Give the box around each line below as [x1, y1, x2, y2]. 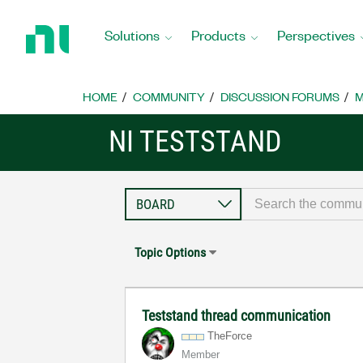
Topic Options [135, 245, 207, 260]
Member [181, 348, 220, 361]
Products [191, 25, 246, 44]
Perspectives [277, 25, 355, 44]
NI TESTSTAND [109, 125, 283, 159]
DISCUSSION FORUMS [220, 88, 340, 105]
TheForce [207, 330, 253, 342]
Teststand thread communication [142, 307, 331, 324]
